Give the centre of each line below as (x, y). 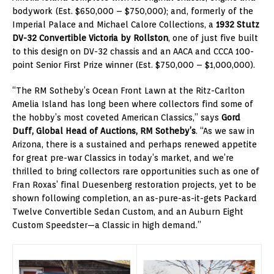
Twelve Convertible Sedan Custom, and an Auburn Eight (128, 211)
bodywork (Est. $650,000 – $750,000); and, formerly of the (133, 11)
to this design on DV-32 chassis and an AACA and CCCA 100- (133, 51)
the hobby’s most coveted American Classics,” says (117, 117)
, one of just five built (213, 38)
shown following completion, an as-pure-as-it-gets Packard (135, 198)
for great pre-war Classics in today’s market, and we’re (123, 157)
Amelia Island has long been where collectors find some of (133, 104)
